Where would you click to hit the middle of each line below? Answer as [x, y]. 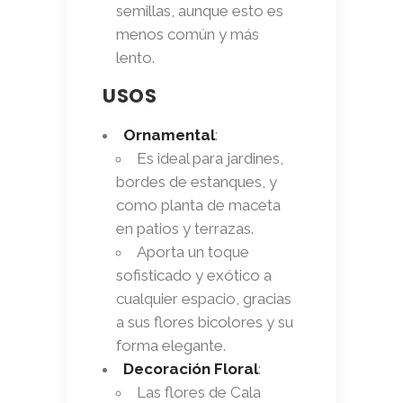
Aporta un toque [193, 251]
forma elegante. [171, 345]
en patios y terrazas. [185, 228]
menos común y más [188, 34]
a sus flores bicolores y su [205, 322]
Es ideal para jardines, [210, 158]
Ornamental [169, 134]
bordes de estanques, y [197, 181]
